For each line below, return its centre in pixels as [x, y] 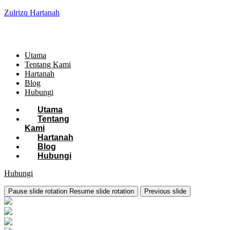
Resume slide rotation [102, 191]
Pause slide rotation [38, 191]
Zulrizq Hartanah [32, 13]
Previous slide [165, 191]
